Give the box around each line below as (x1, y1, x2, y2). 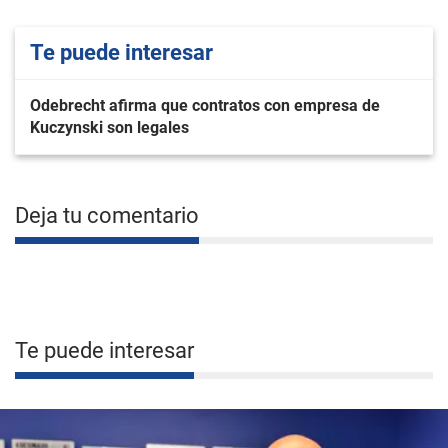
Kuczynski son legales (30, 118, 189, 137)
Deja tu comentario (15, 203, 199, 228)
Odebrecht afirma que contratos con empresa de (30, 96, 380, 115)
